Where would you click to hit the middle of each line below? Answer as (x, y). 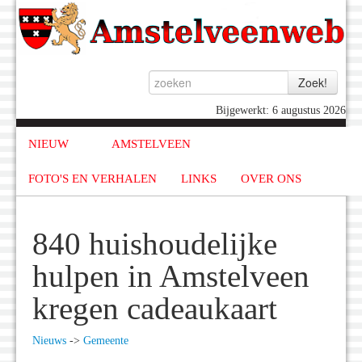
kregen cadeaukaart (155, 309)
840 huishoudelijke (155, 244)
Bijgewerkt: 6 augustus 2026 (281, 111)
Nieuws (49, 341)
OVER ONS (271, 178)
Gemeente (106, 341)
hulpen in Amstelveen (171, 277)
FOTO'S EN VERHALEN (93, 178)
